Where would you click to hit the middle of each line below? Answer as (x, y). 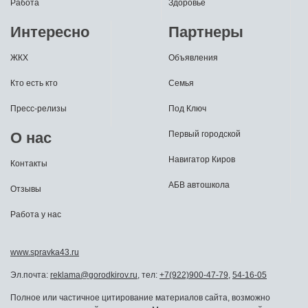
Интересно (50, 32)
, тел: (148, 275)
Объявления (193, 58)
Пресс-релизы (38, 109)
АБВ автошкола (199, 185)
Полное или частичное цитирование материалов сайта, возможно (140, 298)
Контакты (29, 164)
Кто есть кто (34, 83)
